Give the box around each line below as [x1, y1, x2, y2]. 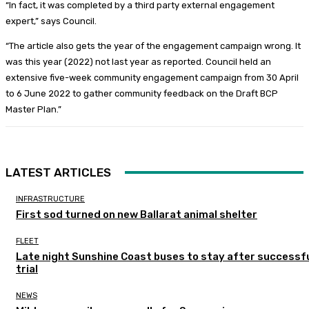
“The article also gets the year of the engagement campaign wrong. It [6, 41, 301, 52]
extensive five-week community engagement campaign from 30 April [6, 72, 299, 83]
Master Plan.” [6, 104, 61, 115]
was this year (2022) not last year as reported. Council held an [6, 57, 271, 68]
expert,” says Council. [6, 16, 97, 27]
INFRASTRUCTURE [16, 195, 85, 204]
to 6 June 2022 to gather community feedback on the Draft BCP [6, 88, 278, 99]
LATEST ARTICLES [6, 166, 111, 180]
